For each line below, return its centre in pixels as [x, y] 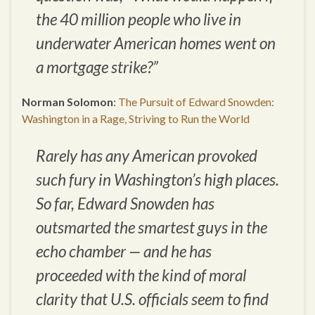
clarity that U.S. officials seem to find [152, 300]
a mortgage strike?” [97, 67]
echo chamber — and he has [124, 252]
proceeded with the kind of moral [141, 276]
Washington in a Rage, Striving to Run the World [136, 119]
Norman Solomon [67, 102]
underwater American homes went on [156, 44]
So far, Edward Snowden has [125, 204]
